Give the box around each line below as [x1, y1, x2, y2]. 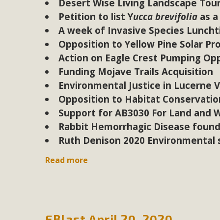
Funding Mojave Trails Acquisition [58, 65, 213, 78]
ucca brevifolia [133, 10, 200, 23]
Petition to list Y [58, 10, 133, 23]
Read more [45, 155, 88, 166]
